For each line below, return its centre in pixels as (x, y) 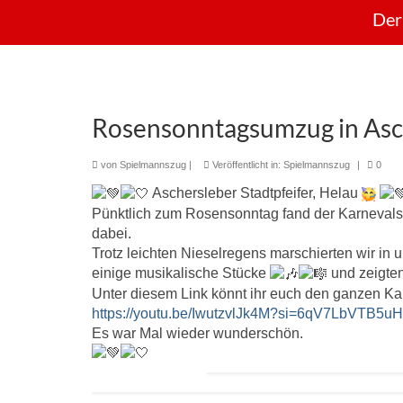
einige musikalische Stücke (181, 273)
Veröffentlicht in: (246, 165)
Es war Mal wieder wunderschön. (197, 333)
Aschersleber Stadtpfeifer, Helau (255, 193)
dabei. (112, 233)
